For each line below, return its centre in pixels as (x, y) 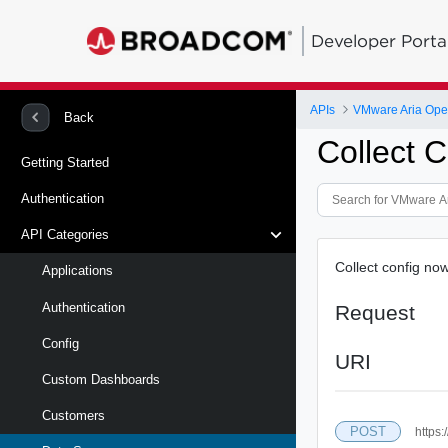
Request (375, 312)
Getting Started (65, 162)
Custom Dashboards (101, 379)
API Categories (65, 235)
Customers (73, 416)
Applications (77, 271)
